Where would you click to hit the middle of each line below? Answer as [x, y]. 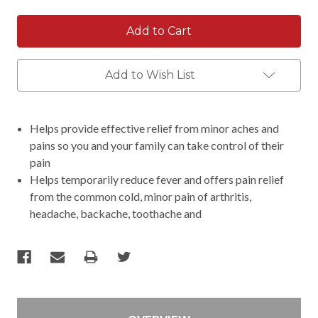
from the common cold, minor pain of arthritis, [141, 196]
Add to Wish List [150, 75]
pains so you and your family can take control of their [157, 145]
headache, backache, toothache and [116, 213]
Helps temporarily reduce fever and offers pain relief [157, 179]
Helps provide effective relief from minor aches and [155, 128]
